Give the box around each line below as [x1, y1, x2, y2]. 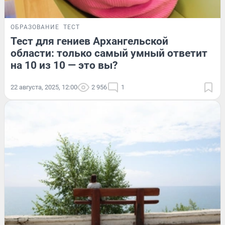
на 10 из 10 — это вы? [11, 59, 118, 72]
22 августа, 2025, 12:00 [11, 83, 77, 91]
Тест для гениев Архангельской [11, 35, 168, 48]
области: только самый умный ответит [11, 47, 207, 60]
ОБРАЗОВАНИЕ [11, 24, 59, 31]
